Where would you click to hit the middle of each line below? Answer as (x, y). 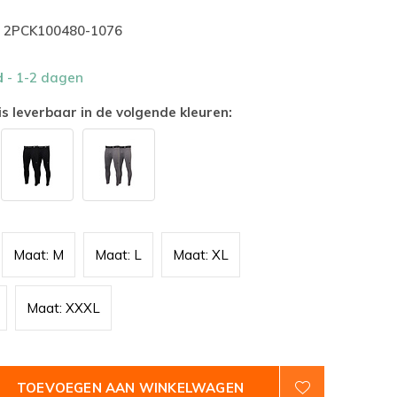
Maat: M (39, 255)
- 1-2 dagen (45, 78)
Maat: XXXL (63, 308)
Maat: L (118, 255)
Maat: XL (201, 255)
